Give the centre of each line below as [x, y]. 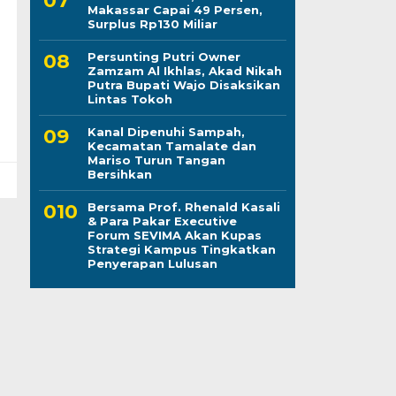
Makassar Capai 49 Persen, [175, 9]
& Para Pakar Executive [162, 221]
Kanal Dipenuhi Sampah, [166, 131]
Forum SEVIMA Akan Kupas [174, 235]
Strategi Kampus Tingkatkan [181, 249]
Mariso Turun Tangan [156, 160]
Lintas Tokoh [129, 99]
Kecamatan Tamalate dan [171, 145]
